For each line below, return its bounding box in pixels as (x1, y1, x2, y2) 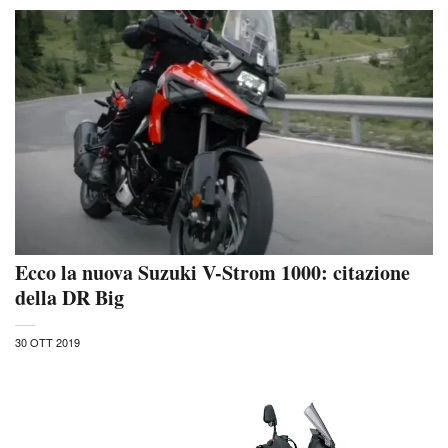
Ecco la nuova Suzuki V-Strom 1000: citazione (15, 258, 410, 288)
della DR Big (15, 283, 124, 313)
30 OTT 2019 (15, 334, 80, 351)
